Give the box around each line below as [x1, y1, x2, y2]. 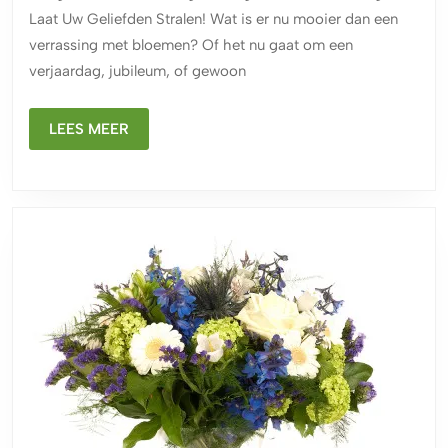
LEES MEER [49, 120, 129, 139]
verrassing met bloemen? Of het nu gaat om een [29, 36, 353, 55]
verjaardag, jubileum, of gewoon [29, 62, 246, 81]
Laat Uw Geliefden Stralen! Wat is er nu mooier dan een [29, 10, 398, 29]
